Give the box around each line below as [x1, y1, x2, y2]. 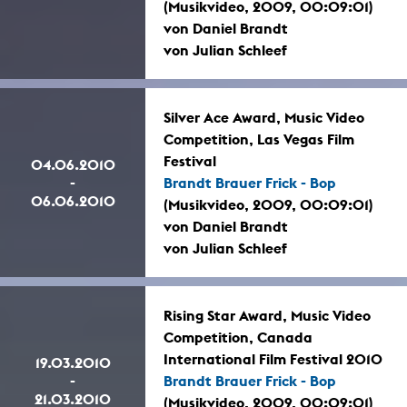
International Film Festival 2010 [164, 350, 382, 369]
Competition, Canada [164, 328, 313, 347]
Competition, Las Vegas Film [164, 130, 354, 149]
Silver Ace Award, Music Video [164, 108, 364, 127]
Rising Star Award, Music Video [164, 306, 371, 325]
